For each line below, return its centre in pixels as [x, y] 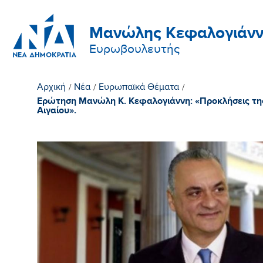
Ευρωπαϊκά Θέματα [139, 88]
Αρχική [52, 88]
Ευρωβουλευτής [134, 50]
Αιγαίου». [57, 110]
